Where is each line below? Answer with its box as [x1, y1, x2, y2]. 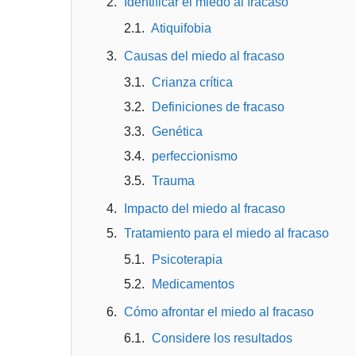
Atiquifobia [150, 21, 211, 36]
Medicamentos [151, 277, 234, 292]
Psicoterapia [151, 253, 222, 267]
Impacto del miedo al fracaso [123, 202, 285, 216]
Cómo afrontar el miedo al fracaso [123, 305, 314, 319]
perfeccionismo [151, 149, 238, 164]
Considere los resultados [151, 331, 292, 346]
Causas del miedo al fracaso [123, 49, 284, 64]
